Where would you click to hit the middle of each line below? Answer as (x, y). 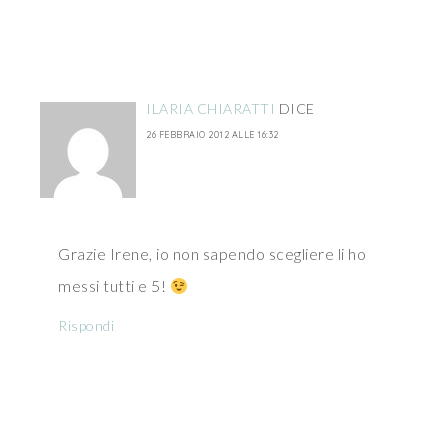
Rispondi (86, 325)
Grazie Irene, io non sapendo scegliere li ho (212, 253)
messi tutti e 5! (114, 285)
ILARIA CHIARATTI (210, 108)
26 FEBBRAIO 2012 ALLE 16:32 (212, 134)
